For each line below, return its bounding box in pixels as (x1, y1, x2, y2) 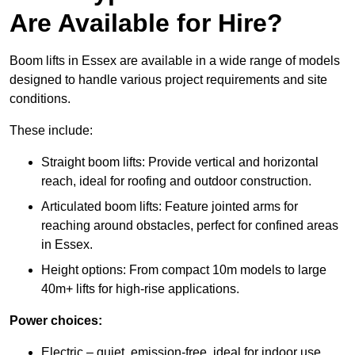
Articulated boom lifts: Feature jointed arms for (41, 200, 298, 214)
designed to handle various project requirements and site (10, 73, 327, 87)
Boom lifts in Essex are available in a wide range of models (10, 54, 340, 68)
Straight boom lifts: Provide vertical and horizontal (41, 155, 319, 170)
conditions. (10, 92, 71, 106)
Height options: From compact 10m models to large (41, 263, 326, 277)
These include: (10, 124, 93, 138)
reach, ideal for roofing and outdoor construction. (41, 174, 311, 189)
